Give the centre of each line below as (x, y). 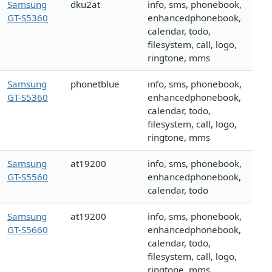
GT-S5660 (28, 230)
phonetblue (95, 84)
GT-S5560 (28, 177)
